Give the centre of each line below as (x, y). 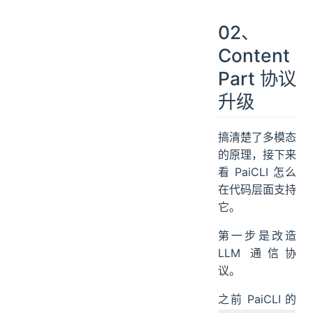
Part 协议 (257, 79)
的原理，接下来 (257, 155)
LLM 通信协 (257, 253)
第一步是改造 (257, 236)
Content (254, 56)
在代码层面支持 (257, 190)
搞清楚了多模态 (257, 137)
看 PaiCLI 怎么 (257, 172)
